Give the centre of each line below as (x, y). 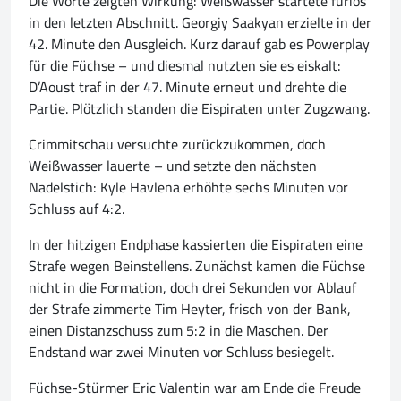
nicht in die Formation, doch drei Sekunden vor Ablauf (192, 288)
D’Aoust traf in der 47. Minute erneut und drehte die (188, 87)
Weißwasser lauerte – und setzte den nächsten (173, 166)
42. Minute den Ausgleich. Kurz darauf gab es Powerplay (199, 44)
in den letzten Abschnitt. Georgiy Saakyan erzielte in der (200, 23)
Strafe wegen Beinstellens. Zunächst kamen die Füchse (197, 266)
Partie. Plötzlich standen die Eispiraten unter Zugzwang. (199, 109)
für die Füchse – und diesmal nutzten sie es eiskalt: (185, 66)
